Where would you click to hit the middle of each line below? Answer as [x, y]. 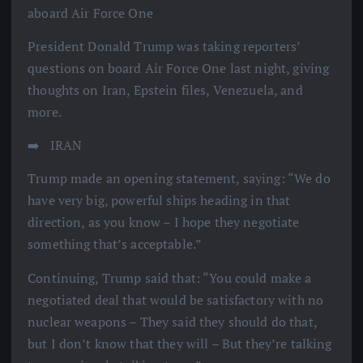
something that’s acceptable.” [115, 244]
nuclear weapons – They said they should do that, [172, 321]
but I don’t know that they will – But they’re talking [180, 343]
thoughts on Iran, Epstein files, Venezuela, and [165, 90]
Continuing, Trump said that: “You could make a [170, 278]
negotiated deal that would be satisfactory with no [176, 299]
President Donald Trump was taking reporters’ [164, 47]
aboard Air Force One [90, 13]
